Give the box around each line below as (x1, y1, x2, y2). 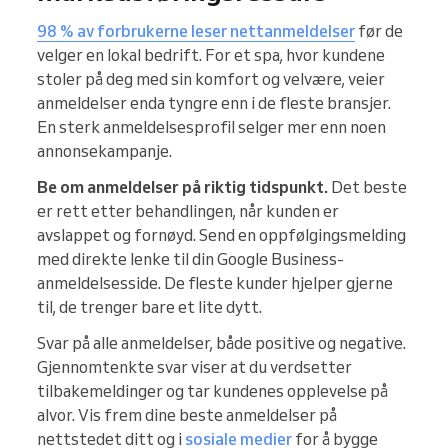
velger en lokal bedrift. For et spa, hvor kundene (37, 45, 385, 66)
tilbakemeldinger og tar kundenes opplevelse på (37, 381, 388, 402)
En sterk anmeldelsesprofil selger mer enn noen (37, 117, 386, 138)
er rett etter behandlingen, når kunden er (37, 201, 339, 222)
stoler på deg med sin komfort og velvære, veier (37, 69, 385, 90)
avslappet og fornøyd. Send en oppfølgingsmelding (37, 225, 406, 246)
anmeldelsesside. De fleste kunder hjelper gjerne (37, 273, 393, 294)
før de (355, 21, 403, 42)
